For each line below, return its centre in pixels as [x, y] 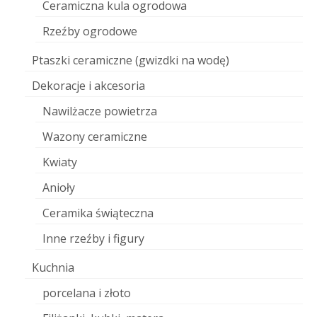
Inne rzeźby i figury [93, 239]
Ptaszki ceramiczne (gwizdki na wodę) [131, 60]
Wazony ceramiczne [95, 137]
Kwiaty [60, 162]
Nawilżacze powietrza [100, 111]
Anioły [59, 188]
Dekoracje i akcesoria [88, 86]
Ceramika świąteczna [98, 213]
